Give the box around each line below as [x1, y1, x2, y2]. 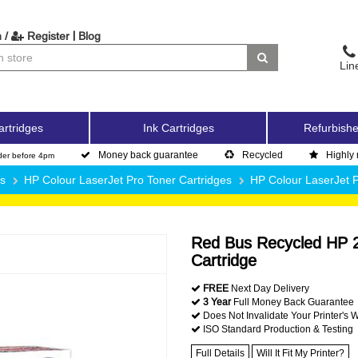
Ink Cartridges [142, 121, 214, 134]
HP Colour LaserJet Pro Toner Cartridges [24, 173, 232, 186]
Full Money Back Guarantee [231, 296, 354, 308]
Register [23, 30, 70, 42]
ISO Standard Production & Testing [201, 323, 353, 335]
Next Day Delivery [229, 282, 309, 294]
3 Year [203, 296, 231, 308]
